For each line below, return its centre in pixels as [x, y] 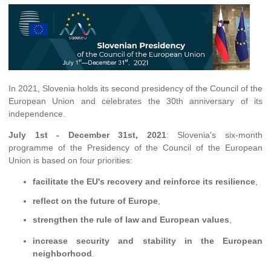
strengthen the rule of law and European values [131, 220]
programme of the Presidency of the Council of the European [135, 148]
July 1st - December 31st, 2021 [87, 135]
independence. [37, 114]
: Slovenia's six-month [214, 135]
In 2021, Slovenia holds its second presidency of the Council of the [135, 89]
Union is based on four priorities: [70, 161]
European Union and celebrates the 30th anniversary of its [135, 101]
